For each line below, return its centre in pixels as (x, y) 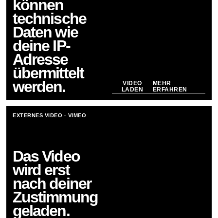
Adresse (40, 59)
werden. (39, 86)
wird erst (41, 170)
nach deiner (52, 183)
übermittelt (48, 73)
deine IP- (41, 45)
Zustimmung (55, 197)
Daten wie (45, 32)
